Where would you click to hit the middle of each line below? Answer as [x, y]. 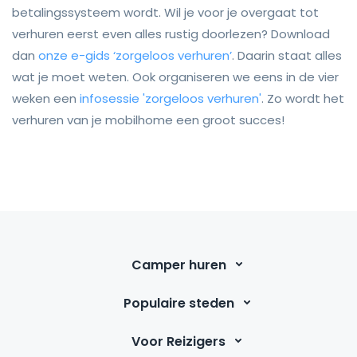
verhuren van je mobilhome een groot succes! [148, 120]
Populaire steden [178, 303]
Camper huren [178, 265]
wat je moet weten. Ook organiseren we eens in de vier [175, 76]
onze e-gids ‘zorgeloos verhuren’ [135, 55]
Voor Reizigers [178, 341]
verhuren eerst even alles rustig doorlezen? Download [171, 33]
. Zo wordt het [303, 98]
